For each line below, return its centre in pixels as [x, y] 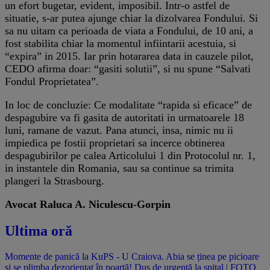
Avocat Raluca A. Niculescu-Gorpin [88, 204]
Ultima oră [39, 231]
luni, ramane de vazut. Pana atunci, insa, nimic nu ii [119, 130]
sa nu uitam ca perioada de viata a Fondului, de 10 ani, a [129, 30]
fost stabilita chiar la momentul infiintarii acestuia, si [121, 43]
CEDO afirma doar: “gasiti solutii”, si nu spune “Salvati [128, 68]
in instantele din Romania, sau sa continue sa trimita [119, 168]
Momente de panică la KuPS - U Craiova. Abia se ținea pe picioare [132, 256]
